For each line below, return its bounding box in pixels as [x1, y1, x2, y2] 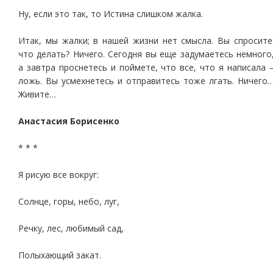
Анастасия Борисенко [18, 115, 119, 127]
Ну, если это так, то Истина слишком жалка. [18, 8, 203, 19]
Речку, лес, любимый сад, [18, 222, 124, 234]
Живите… [18, 88, 56, 100]
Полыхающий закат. [18, 249, 101, 261]
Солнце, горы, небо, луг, [18, 196, 119, 207]
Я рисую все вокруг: [18, 169, 99, 180]
